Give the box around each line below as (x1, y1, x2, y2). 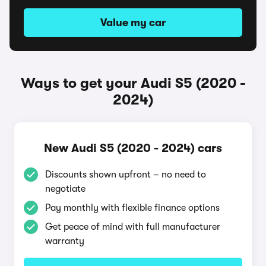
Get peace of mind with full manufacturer (45, 221, 220, 232)
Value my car (100, 17, 166, 28)
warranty (45, 236, 84, 246)
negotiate (45, 183, 85, 194)
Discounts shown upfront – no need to (45, 169, 206, 180)
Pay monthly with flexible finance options (45, 202, 220, 213)
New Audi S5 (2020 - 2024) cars (44, 141, 222, 155)
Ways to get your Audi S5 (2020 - (20, 75, 246, 91)
